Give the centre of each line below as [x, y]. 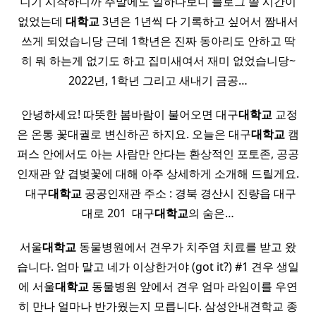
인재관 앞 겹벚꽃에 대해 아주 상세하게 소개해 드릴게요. [158, 174]
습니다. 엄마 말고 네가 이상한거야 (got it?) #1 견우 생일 [158, 267]
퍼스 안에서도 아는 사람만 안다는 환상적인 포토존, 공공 [158, 154]
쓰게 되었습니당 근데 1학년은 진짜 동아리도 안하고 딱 [158, 41]
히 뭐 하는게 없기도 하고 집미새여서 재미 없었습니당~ [158, 61]
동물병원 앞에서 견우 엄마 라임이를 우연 [193, 286]
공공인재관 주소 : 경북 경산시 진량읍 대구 [189, 193]
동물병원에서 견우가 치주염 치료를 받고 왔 [186, 247]
